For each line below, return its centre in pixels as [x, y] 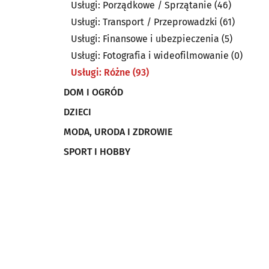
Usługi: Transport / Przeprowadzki [144, 22]
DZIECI [77, 112]
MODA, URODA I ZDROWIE [118, 132]
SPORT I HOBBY [97, 152]
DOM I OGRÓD [93, 92]
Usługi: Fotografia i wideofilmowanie [150, 56]
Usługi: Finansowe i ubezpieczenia [145, 39]
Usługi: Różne [101, 72]
